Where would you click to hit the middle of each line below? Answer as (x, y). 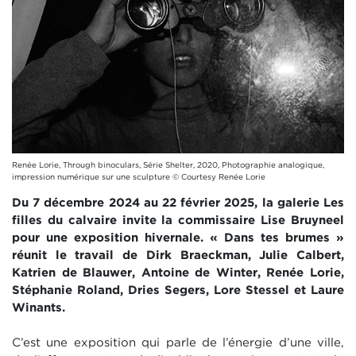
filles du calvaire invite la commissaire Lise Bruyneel (178, 221)
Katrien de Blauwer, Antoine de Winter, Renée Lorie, (178, 273)
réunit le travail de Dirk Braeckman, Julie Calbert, (178, 255)
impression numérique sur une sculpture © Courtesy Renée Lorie (139, 177)
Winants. (41, 308)
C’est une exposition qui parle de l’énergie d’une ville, (178, 343)
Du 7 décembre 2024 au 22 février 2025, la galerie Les (178, 203)
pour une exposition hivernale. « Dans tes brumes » (178, 238)
